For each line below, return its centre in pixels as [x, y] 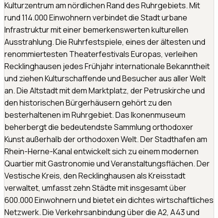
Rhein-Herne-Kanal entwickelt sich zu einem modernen [101, 152]
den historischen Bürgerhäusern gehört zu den [88, 103]
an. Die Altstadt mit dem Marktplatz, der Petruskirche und [105, 91]
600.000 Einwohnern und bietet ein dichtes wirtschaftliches [109, 200]
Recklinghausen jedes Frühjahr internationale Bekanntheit [107, 66]
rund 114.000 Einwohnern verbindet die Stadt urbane [96, 18]
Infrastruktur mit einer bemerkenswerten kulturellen [96, 30]
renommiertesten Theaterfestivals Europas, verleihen [101, 54]
